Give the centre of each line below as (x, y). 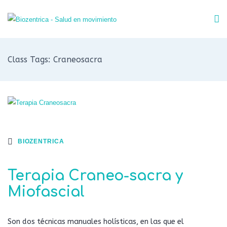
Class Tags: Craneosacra (55, 60)
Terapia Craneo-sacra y (95, 176)
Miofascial (46, 192)
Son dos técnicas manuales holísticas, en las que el (96, 222)
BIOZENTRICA (41, 141)
